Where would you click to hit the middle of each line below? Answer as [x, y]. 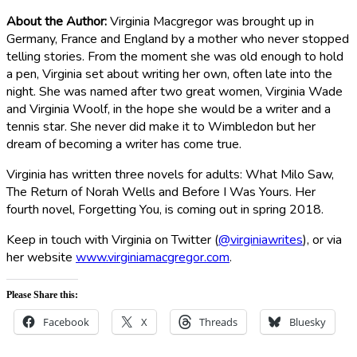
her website [41, 257]
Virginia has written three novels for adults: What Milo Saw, [170, 175]
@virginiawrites [261, 240]
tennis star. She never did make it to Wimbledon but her [161, 127]
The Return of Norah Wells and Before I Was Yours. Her [161, 192]
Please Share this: [42, 295]
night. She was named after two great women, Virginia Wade [175, 92]
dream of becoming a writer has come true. [124, 144]
